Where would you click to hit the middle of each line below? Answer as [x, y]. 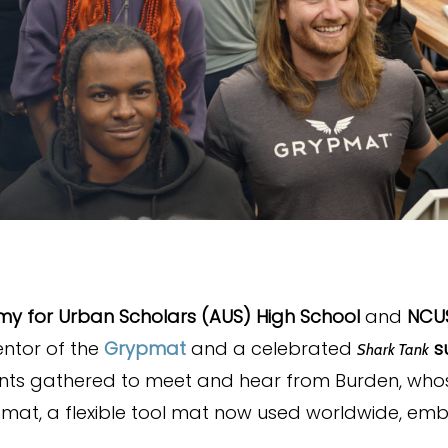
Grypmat [145, 348]
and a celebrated [271, 348]
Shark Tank [393, 349]
